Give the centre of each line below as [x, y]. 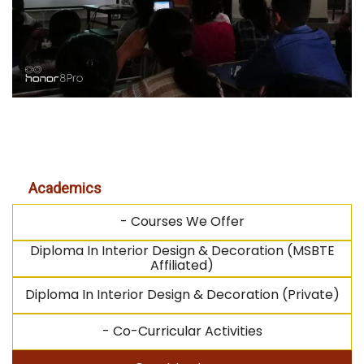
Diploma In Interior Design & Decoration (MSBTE [182, 251]
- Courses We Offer [182, 222]
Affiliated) [182, 266]
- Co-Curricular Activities [182, 331]
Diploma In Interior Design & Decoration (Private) [182, 295]
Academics [65, 188]
